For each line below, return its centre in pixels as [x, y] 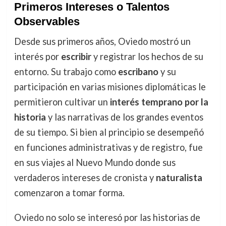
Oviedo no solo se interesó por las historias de [107, 217]
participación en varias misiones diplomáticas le [110, 87]
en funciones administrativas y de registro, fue [108, 148]
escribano [138, 72]
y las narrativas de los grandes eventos [124, 117]
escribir [76, 57]
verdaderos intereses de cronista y [85, 178]
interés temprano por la [159, 102]
